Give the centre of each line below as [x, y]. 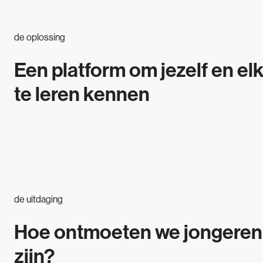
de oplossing [40, 38]
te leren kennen [82, 95]
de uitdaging [38, 200]
